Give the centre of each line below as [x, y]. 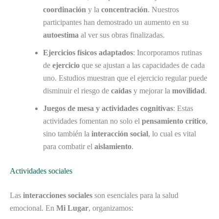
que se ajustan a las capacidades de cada [142, 66]
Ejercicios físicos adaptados [88, 53]
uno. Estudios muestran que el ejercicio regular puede [125, 78]
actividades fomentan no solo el [92, 121]
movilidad [188, 91]
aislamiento [113, 147]
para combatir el [69, 147]
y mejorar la [152, 91]
